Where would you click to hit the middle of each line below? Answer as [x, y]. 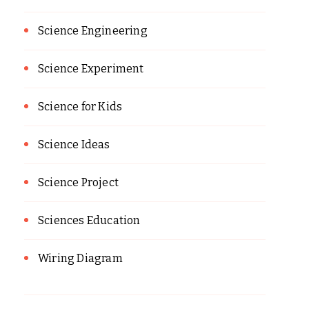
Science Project [78, 183]
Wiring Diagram [80, 259]
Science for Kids [80, 107]
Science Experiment [91, 69]
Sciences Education [89, 221]
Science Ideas [74, 145]
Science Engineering [93, 31]
